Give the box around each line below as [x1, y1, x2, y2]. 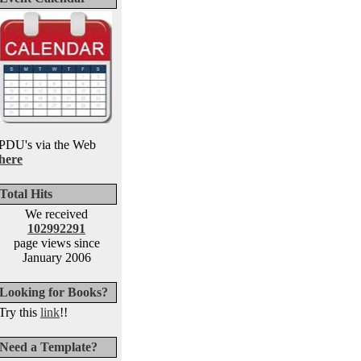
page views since [13, 236, 100, 250]
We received [25, 207, 88, 221]
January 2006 [22, 251, 91, 264]
